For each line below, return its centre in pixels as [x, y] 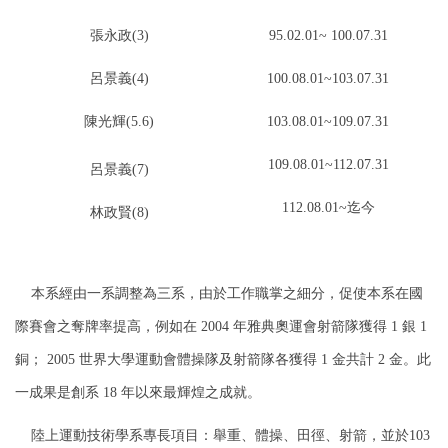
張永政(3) [119, 35]
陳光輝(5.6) [119, 121]
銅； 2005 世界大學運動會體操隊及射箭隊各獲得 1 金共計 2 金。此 [223, 359]
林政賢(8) [119, 212]
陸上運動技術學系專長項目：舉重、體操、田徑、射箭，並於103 [222, 435]
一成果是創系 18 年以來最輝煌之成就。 [147, 392]
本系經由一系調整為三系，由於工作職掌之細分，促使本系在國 [219, 293]
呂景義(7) [119, 169]
